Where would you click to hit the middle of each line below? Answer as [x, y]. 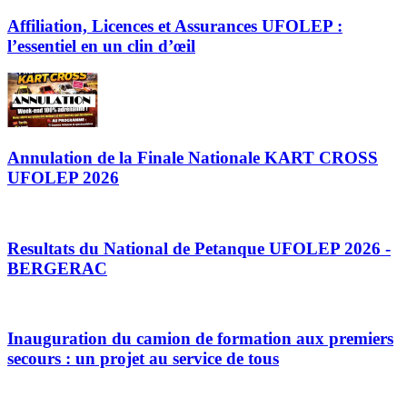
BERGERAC [57, 268]
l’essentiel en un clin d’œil [101, 45]
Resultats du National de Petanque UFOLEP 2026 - [199, 248]
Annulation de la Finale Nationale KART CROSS [193, 158]
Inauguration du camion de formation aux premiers [200, 338]
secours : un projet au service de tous [143, 358]
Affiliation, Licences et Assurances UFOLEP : [175, 25]
